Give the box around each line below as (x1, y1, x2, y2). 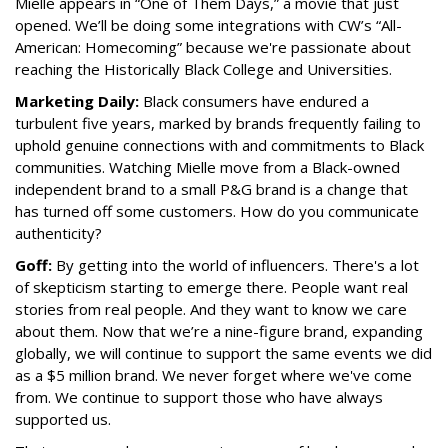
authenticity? (15, 223, 102, 244)
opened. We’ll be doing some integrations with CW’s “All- (15, 15, 402, 36)
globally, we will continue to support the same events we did (15, 343, 432, 364)
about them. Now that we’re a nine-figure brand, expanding (15, 321, 423, 342)
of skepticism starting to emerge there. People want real (15, 277, 408, 298)
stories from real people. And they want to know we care (15, 299, 407, 320)
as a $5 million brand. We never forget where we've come (15, 365, 412, 386)
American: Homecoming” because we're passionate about (15, 37, 411, 58)
